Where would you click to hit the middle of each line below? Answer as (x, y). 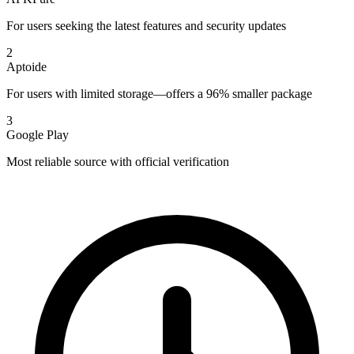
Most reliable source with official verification (118, 162)
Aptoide (26, 67)
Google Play (38, 135)
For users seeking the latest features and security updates (146, 26)
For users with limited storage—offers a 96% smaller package (159, 94)
